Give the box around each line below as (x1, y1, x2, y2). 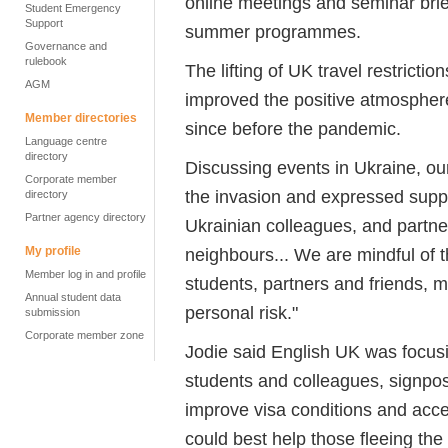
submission (25, 306, 80, 318)
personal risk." (185, 302, 298, 324)
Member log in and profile (25, 268, 146, 280)
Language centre (25, 135, 107, 147)
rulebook (25, 55, 67, 67)
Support (25, 17, 63, 29)
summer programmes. (185, 21, 361, 43)
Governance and (25, 40, 107, 52)
